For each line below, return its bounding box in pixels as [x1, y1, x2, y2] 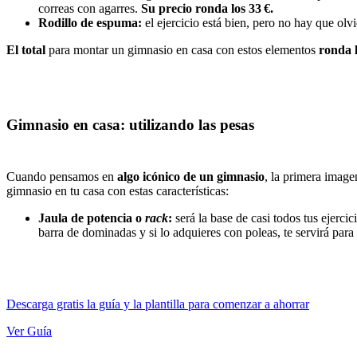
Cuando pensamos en [6, 170, 117, 184]
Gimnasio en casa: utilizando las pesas [6, 116, 254, 134]
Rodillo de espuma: [38, 15, 145, 29]
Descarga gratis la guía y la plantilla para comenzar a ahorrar [6, 297, 309, 312]
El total [6, 42, 45, 57]
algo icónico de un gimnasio [117, 170, 265, 184]
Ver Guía [6, 324, 52, 339]
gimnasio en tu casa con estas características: [6, 184, 229, 198]
